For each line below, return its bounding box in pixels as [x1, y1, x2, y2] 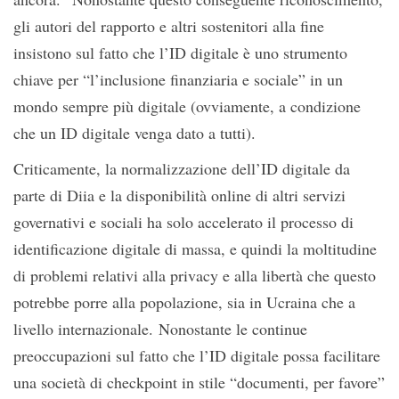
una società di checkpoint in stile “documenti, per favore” [13, 371, 385, 394]
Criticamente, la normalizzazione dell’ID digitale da [13, 158, 350, 180]
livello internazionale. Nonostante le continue [13, 318, 307, 340]
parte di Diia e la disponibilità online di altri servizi [13, 184, 346, 207]
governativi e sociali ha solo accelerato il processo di [13, 211, 354, 233]
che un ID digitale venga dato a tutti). [13, 122, 256, 144]
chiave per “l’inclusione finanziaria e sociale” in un [13, 69, 343, 91]
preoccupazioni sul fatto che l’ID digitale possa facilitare [13, 345, 380, 367]
